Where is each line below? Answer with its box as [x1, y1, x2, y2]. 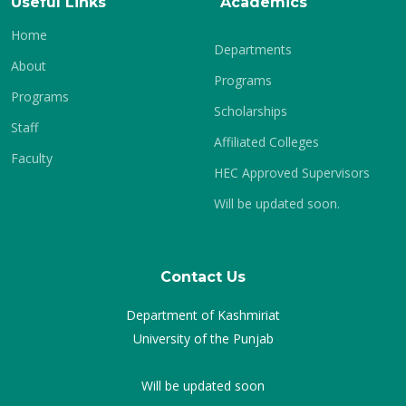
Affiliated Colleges [214, 133, 319, 150]
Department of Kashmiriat [126, 306, 280, 324]
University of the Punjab [132, 330, 274, 347]
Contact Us [160, 268, 246, 285]
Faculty [11, 150, 53, 167]
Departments [214, 41, 292, 58]
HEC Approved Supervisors [214, 164, 370, 181]
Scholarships [214, 102, 287, 120]
